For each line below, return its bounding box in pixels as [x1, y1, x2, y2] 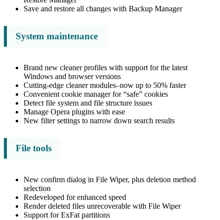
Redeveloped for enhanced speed [24, 192, 126, 201]
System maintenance [16, 30, 98, 41]
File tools [16, 142, 52, 153]
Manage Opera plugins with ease [24, 107, 125, 116]
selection [24, 184, 51, 192]
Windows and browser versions [24, 72, 121, 81]
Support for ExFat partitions [24, 210, 110, 219]
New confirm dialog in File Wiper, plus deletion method [24, 175, 196, 184]
